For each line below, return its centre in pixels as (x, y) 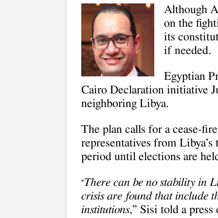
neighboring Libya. (125, 104)
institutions (105, 210)
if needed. (188, 51)
